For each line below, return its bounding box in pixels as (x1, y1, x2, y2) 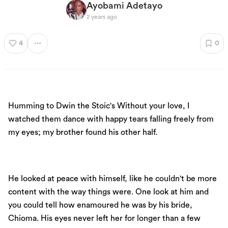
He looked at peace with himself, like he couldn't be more (8, 174, 217, 183)
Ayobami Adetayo (86, 1, 162, 10)
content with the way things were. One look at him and (8, 187, 209, 196)
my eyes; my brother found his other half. (8, 128, 157, 137)
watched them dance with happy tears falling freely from (8, 115, 214, 124)
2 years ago (86, 14, 117, 20)
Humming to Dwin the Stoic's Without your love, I (8, 102, 189, 110)
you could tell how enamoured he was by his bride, (8, 201, 192, 209)
